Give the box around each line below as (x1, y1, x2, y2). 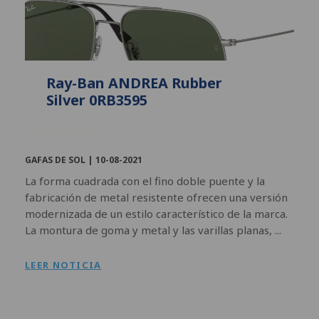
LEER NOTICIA (25, 258, 102, 271)
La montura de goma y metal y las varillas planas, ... (25, 222, 281, 237)
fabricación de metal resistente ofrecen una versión (25, 189, 288, 204)
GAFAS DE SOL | (25, 153, 95, 166)
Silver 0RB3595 (46, 90, 147, 110)
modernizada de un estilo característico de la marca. (25, 206, 288, 221)
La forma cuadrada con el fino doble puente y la (25, 173, 265, 188)
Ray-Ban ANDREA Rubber (46, 73, 222, 93)
